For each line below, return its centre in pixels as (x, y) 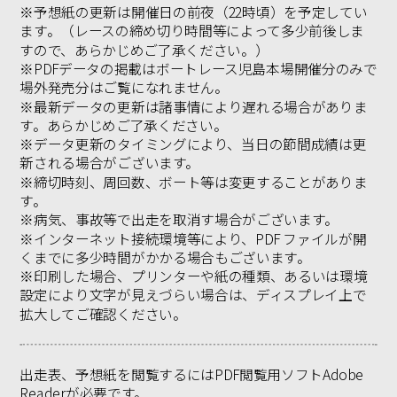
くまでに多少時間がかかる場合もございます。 (165, 257)
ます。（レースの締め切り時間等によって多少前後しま (192, 31)
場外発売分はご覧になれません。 (124, 87)
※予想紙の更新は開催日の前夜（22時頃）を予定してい (194, 12)
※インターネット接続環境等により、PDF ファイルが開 (193, 238)
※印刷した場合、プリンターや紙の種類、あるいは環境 (194, 276)
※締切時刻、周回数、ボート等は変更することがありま (194, 182)
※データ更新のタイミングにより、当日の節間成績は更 (193, 144)
